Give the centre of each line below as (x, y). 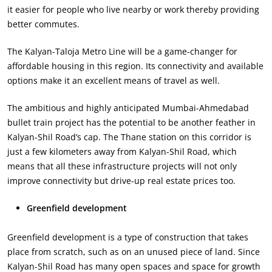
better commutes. (43, 24)
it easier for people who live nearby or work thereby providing (133, 9)
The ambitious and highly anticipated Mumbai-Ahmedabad (128, 107)
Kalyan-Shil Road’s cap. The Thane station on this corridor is (129, 137)
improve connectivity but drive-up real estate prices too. (121, 180)
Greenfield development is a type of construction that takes (128, 237)
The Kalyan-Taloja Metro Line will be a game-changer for (122, 51)
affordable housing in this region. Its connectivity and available (135, 66)
